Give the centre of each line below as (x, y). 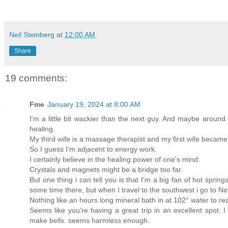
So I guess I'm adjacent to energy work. (93, 149)
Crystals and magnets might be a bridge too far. (106, 169)
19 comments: (36, 78)
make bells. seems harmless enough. (90, 220)
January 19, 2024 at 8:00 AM (94, 104)
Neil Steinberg (32, 34)
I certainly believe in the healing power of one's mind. (115, 159)
